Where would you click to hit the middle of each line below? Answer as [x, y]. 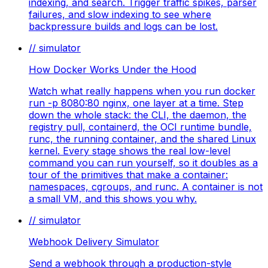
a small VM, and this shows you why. [113, 198]
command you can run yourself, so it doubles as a [143, 162]
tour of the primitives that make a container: [128, 174]
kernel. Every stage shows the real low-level [130, 150]
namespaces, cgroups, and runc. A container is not [146, 186]
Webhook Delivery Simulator [94, 241]
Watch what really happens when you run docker [142, 91]
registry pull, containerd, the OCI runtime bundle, [140, 127]
